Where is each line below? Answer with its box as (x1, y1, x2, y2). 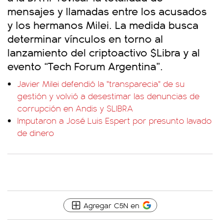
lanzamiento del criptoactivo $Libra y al (7, 44, 200, 59)
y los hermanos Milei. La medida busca (7, 17, 198, 32)
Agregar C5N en (83, 200, 139, 210)
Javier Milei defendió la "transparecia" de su (17, 78, 185, 89)
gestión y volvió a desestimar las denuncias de (17, 90, 199, 102)
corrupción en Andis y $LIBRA (17, 102, 133, 114)
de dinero (17, 127, 54, 138)
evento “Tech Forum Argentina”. (7, 58, 163, 73)
